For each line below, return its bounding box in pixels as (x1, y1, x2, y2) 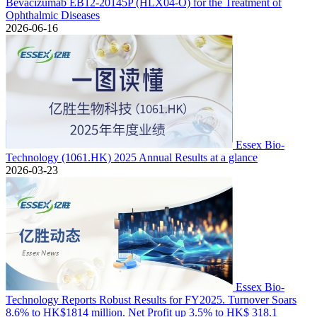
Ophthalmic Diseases (6, 9, 100, 21)
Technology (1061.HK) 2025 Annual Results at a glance (6, 151, 258, 163)
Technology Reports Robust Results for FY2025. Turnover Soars (6, 294, 296, 306)
